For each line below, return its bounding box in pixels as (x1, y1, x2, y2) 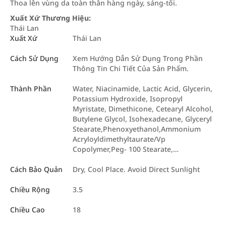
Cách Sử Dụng (10, 53, 59, 63)
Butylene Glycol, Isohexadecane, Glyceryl (73, 114, 212, 124)
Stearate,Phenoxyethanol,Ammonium (73, 124, 201, 134)
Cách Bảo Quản (10, 164, 63, 174)
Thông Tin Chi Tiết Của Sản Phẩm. (73, 64, 189, 73)
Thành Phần (10, 84, 51, 93)
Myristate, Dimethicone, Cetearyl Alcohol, (73, 104, 213, 114)
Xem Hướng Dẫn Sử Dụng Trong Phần (73, 53, 203, 63)
